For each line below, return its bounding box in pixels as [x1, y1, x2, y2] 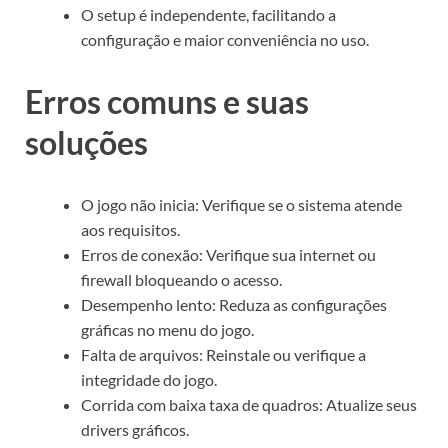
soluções [25, 123, 148, 163]
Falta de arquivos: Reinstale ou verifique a [81, 344, 366, 364]
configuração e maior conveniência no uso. [81, 30, 369, 50]
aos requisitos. [81, 219, 180, 239]
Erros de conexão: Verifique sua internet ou [81, 244, 376, 264]
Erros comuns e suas [25, 82, 309, 122]
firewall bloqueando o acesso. [81, 269, 282, 289]
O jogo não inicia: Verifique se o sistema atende [81, 194, 402, 214]
